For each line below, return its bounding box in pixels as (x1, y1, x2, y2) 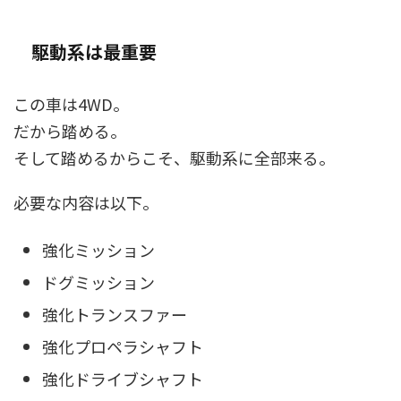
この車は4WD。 (13, 92, 129, 116)
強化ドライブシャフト (42, 366, 203, 390)
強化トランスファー (42, 302, 187, 326)
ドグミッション (42, 269, 155, 294)
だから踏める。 (13, 119, 126, 143)
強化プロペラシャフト (42, 334, 203, 358)
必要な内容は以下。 (13, 191, 158, 215)
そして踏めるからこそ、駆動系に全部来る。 (13, 146, 335, 170)
